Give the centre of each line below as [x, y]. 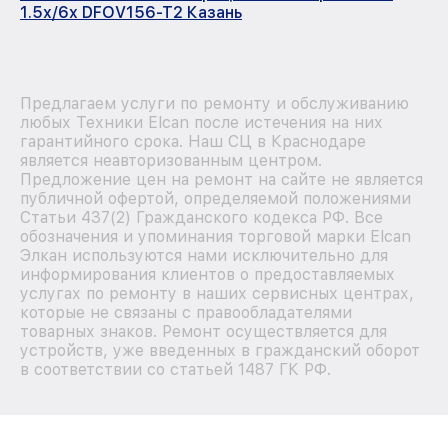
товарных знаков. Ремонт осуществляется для [203, 331]
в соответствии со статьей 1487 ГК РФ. [175, 369]
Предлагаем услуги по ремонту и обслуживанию [214, 103]
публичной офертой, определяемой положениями [215, 198]
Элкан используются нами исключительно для [204, 255]
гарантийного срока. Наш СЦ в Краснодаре [193, 141]
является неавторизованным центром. [171, 160]
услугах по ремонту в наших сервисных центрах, [217, 293]
